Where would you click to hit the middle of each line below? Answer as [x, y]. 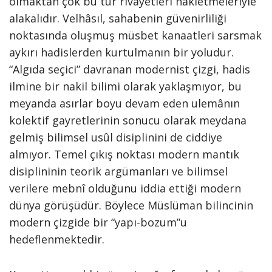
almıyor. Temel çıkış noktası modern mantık [124, 154]
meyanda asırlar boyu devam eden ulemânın [124, 103]
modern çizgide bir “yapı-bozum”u [98, 222]
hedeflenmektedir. [57, 239]
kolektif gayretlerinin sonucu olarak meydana [128, 120]
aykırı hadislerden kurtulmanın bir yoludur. [121, 52]
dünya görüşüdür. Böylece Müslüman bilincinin [131, 205]
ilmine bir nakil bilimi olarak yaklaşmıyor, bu [125, 86]
